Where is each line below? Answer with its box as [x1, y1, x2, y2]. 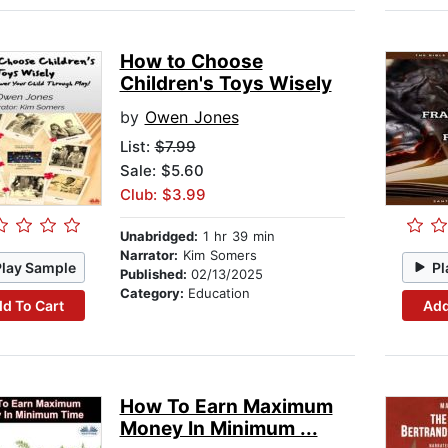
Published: [119, 266, 191, 283]
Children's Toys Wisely [119, 72, 332, 96]
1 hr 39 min [197, 228, 275, 245]
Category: [119, 285, 188, 302]
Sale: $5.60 [119, 161, 204, 181]
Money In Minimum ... [119, 417, 318, 441]
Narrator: [119, 247, 178, 264]
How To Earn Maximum [119, 395, 333, 419]
